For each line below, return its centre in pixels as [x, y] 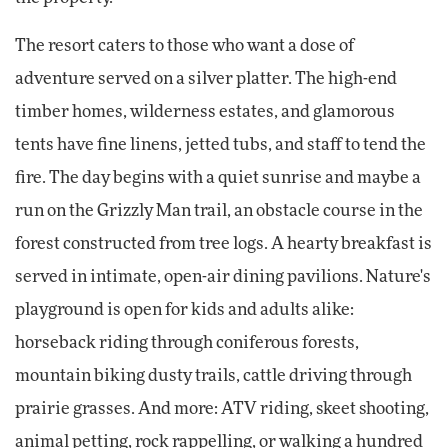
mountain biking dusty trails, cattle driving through [213, 376]
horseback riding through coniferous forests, [187, 343]
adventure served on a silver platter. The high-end [206, 79]
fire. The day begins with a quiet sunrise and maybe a [218, 178]
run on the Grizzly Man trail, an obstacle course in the [219, 211]
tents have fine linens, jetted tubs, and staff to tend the [220, 145]
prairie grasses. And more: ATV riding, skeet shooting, [222, 409]
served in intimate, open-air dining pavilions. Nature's [223, 277]
